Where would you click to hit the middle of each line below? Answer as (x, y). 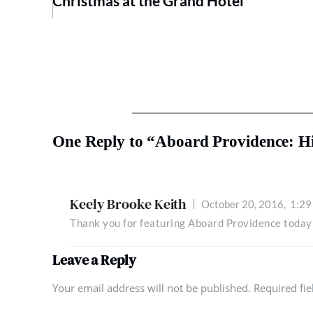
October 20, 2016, (246, 204)
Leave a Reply (94, 260)
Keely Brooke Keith (129, 204)
